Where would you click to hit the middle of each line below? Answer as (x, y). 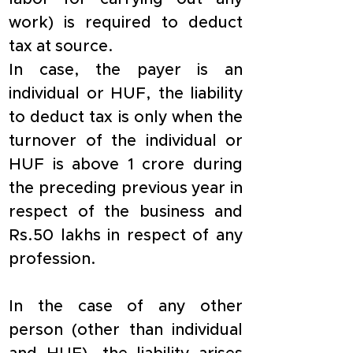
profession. (52, 259)
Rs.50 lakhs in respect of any (126, 236)
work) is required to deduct (126, 23)
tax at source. (61, 46)
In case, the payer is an (126, 70)
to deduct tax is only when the (126, 117)
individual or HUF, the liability (126, 94)
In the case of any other (126, 307)
